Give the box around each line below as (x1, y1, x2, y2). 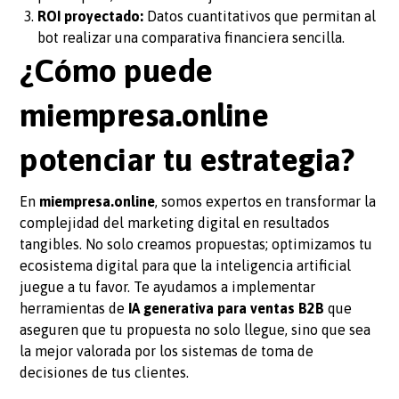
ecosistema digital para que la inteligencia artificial (20, 256, 352, 273)
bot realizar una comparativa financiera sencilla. (37, 28, 346, 45)
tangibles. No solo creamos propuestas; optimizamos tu (20, 235, 373, 252)
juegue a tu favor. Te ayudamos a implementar (20, 278, 316, 295)
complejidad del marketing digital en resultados (20, 214, 330, 231)
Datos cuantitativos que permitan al (143, 7, 377, 24)
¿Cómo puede (20, 51, 213, 89)
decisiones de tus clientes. (20, 363, 190, 380)
